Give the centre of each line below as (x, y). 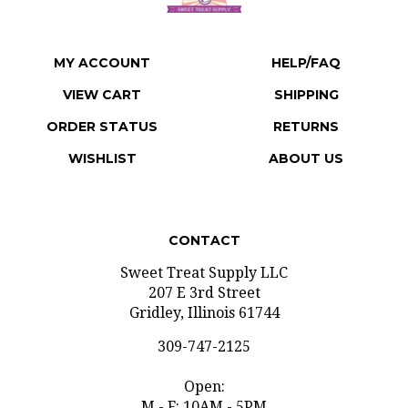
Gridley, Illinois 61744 (204, 296)
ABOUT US (306, 141)
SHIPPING (306, 77)
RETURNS (306, 109)
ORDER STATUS (102, 109)
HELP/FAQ (306, 46)
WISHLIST (102, 141)
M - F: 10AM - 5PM (204, 389)
